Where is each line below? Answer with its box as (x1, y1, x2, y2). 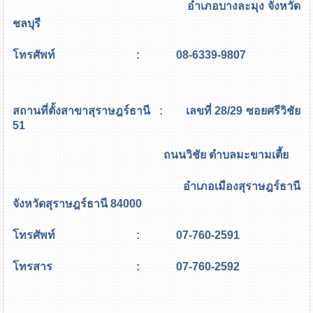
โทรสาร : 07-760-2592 (13, 260, 240, 272)
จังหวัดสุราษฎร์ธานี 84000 (13, 197, 143, 210)
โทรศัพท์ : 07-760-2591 (13, 228, 240, 241)
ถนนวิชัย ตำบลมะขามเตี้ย (13, 148, 289, 161)
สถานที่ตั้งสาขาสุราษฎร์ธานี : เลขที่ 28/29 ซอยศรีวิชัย (13, 104, 300, 117)
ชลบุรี (13, 17, 41, 29)
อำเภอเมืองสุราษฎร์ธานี (13, 180, 300, 192)
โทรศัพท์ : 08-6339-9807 (13, 48, 247, 61)
